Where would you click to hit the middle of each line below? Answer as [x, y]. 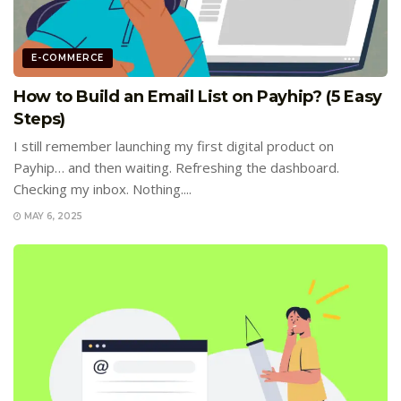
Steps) [39, 119]
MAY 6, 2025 [52, 216]
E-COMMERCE [68, 58]
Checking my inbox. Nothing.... [102, 189]
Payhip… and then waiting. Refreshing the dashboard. [176, 168]
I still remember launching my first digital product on [174, 146]
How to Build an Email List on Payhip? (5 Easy [198, 97]
